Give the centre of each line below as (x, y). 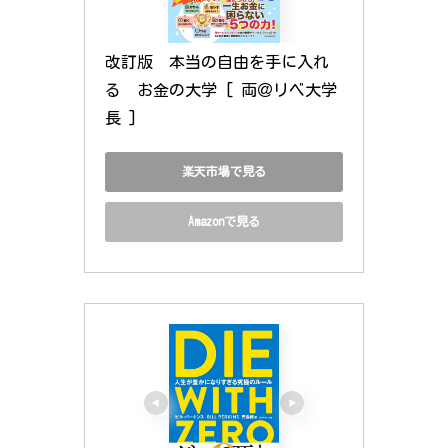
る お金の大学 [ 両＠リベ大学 (221, 89)
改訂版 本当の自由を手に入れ (217, 61)
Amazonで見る (224, 221)
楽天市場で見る (224, 171)
